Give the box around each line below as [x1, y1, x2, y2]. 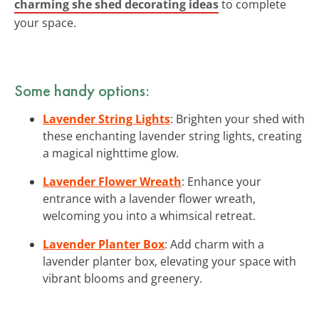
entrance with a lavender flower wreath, [43, 190, 256, 206]
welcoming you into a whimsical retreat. [43, 207, 256, 224]
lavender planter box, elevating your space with [43, 253, 296, 269]
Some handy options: [14, 79, 150, 101]
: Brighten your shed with [170, 110, 305, 127]
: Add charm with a [164, 236, 264, 252]
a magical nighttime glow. [43, 145, 179, 161]
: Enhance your [182, 173, 261, 189]
